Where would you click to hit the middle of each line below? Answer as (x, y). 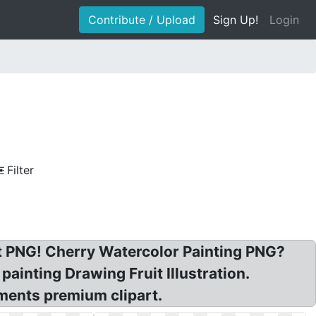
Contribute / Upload (142, 20)
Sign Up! (236, 20)
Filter (20, 170)
